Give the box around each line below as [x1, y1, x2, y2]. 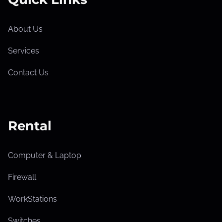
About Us [8, 24, 43, 34]
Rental [8, 117, 52, 134]
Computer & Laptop [8, 150, 81, 160]
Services [8, 46, 39, 55]
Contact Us [8, 67, 49, 77]
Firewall [8, 172, 36, 182]
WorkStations [8, 194, 57, 204]
